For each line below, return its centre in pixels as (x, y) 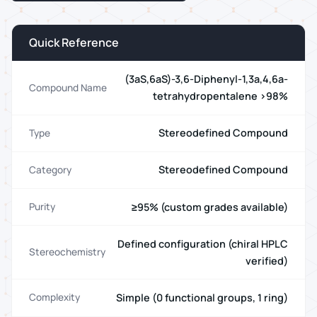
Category (50, 169)
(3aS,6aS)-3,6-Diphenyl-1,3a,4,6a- (206, 79)
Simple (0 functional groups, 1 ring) (202, 297)
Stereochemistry (67, 252)
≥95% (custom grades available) (210, 207)
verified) (267, 260)
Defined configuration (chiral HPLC (203, 243)
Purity (42, 207)
